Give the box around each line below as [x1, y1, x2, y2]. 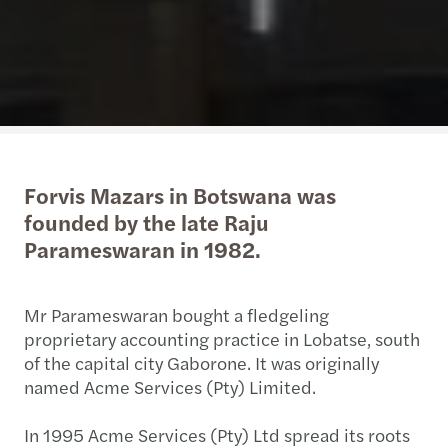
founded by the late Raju [24, 205, 269, 238]
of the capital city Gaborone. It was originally [24, 349, 379, 375]
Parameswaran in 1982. [24, 232, 261, 265]
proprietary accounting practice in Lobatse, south [24, 325, 420, 351]
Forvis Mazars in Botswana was [24, 178, 336, 211]
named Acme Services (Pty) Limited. [24, 373, 320, 399]
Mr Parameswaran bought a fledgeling [24, 301, 329, 327]
